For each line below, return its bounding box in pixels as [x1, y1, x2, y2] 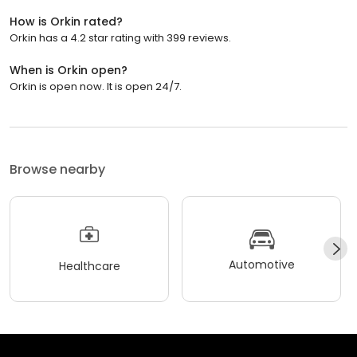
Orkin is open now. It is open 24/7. [10, 78, 182, 94]
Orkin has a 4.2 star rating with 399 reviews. [10, 29, 231, 45]
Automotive [228, 257, 295, 273]
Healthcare [58, 258, 120, 275]
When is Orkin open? [10, 61, 127, 78]
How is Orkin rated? [10, 13, 123, 29]
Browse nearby [10, 159, 105, 178]
